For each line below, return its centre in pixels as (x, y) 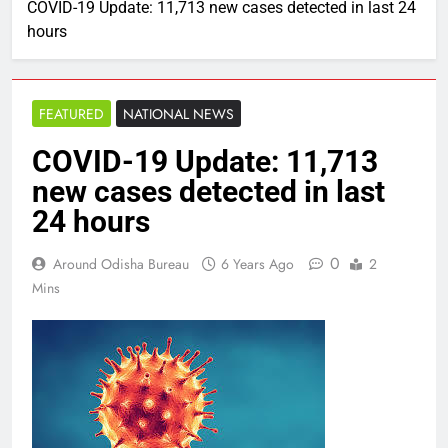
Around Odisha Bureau (121, 264)
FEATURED (71, 114)
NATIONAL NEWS (178, 114)
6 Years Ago (257, 264)
